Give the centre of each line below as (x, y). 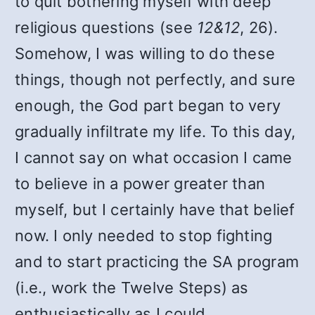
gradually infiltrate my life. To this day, (155, 131)
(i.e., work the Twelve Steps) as (132, 288)
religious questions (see (106, 27)
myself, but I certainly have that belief (155, 210)
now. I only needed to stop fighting (144, 236)
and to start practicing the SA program (157, 262)
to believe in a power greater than (140, 184)
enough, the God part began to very (148, 105)
